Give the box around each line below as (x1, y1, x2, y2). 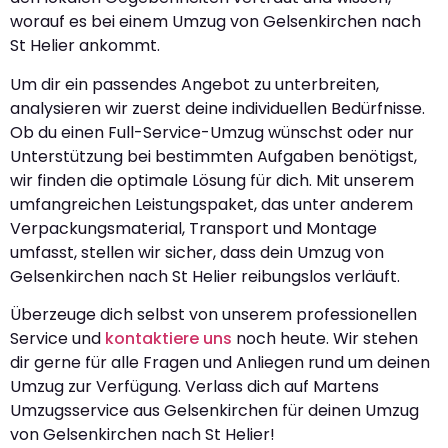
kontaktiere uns (105, 327, 232, 351)
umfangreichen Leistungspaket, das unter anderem (10, 192, 413, 216)
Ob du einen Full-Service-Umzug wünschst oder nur (10, 120, 414, 144)
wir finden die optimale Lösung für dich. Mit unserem (10, 168, 414, 192)
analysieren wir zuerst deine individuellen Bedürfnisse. (10, 96, 425, 120)
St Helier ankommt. (10, 34, 160, 58)
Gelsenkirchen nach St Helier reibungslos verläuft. (10, 264, 400, 288)
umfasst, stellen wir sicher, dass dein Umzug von (10, 240, 384, 264)
